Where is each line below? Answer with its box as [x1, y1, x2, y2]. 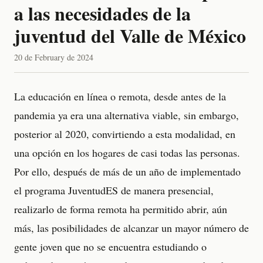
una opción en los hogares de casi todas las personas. [14, 146, 240, 160]
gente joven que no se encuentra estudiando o [14, 240, 207, 254]
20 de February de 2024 [14, 52, 93, 63]
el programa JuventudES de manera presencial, [14, 183, 214, 197]
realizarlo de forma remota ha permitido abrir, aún [14, 202, 227, 216]
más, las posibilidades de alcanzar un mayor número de [14, 221, 249, 235]
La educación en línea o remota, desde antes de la [14, 89, 226, 103]
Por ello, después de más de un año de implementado [14, 164, 241, 178]
